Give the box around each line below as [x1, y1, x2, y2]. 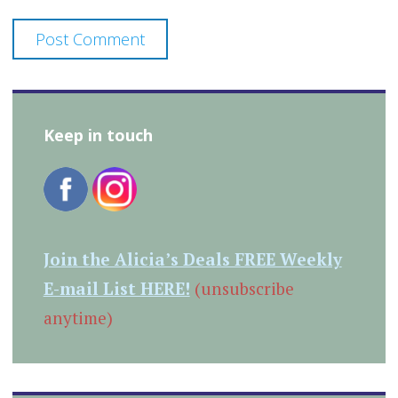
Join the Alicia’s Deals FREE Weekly [43, 248, 342, 271]
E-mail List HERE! [43, 277, 190, 300]
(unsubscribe [189, 277, 294, 300]
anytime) [43, 306, 113, 330]
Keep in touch [43, 123, 153, 146]
